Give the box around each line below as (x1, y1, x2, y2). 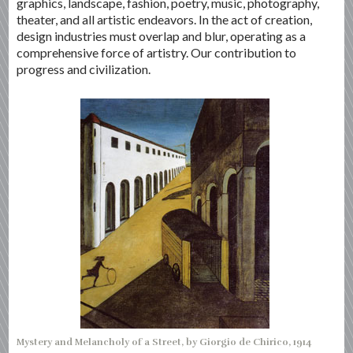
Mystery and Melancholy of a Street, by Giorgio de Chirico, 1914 (17, 336, 313, 347)
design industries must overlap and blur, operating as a (17, 28, 307, 43)
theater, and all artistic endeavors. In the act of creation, (17, 11, 313, 27)
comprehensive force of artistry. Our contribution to (17, 44, 297, 60)
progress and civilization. (17, 61, 151, 76)
